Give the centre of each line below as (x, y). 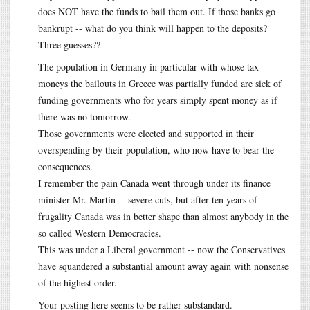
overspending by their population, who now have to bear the (156, 149)
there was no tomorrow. (84, 116)
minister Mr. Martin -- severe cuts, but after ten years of (148, 199)
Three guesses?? (69, 44)
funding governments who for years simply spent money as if (158, 100)
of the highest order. (77, 282)
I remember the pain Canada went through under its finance (154, 183)
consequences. (65, 166)
